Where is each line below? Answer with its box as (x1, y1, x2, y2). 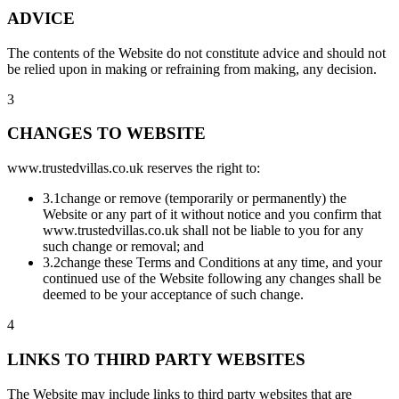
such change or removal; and (43, 239, 204, 255)
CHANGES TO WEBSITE (7, 124, 206, 143)
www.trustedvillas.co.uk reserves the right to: (7, 160, 260, 176)
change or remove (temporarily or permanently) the (61, 191, 346, 207)
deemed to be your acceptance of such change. (43, 287, 304, 303)
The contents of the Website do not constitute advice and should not (7, 45, 386, 61)
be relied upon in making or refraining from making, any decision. (7, 61, 377, 77)
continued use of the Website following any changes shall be (43, 271, 381, 287)
